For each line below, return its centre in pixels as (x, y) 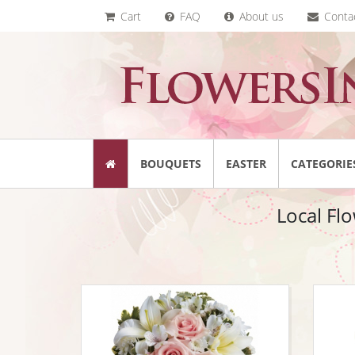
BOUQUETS (171, 164)
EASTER (246, 164)
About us (260, 16)
